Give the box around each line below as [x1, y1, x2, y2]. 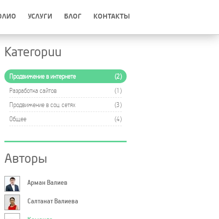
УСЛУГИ [28, 13, 52, 20]
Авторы [4, 153, 47, 165]
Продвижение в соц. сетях [9, 100, 75, 109]
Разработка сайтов [9, 86, 57, 94]
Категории [4, 46, 62, 59]
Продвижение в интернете [9, 72, 76, 80]
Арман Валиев [27, 174, 67, 187]
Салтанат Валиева [27, 192, 78, 205]
